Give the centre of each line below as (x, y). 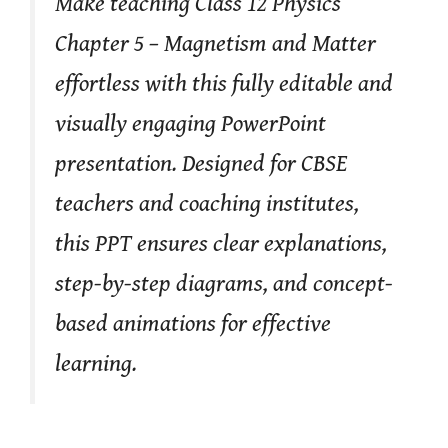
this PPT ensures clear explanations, (221, 243)
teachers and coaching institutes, (207, 203)
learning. (96, 363)
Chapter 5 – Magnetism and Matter (215, 43)
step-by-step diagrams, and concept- (224, 283)
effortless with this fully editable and (224, 83)
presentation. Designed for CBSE (201, 163)
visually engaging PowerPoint (190, 123)
